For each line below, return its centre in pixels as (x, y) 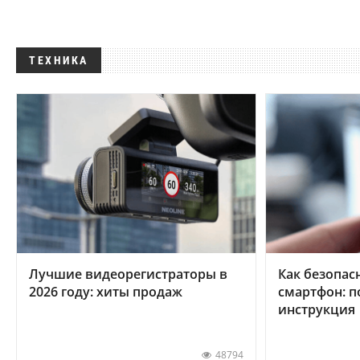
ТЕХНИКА (59, 61)
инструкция (317, 309)
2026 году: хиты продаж (106, 291)
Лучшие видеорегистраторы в (128, 274)
